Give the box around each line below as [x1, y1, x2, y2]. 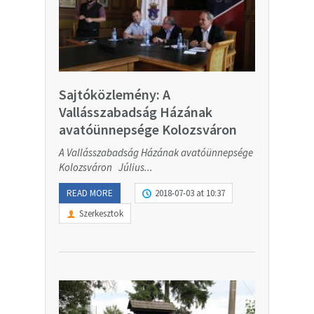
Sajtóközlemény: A [59, 86, 170, 104]
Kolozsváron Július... [59, 161, 153, 175]
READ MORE [67, 187, 113, 200]
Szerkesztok [79, 207, 123, 220]
